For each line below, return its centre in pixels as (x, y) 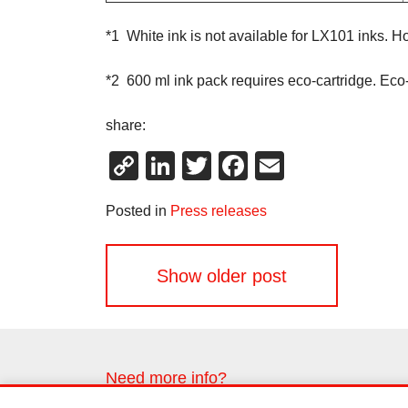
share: (125, 125)
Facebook (312, 166)
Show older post (221, 275)
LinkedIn (230, 166)
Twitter (254, 166)
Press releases (218, 211)
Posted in (138, 211)
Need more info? (166, 378)
